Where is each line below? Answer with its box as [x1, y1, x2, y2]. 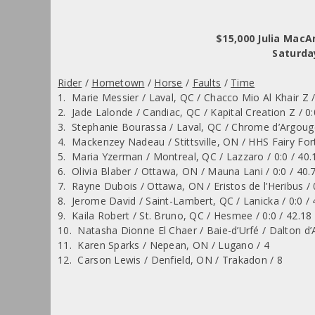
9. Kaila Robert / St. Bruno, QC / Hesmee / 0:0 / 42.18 [58, 208, 312, 222]
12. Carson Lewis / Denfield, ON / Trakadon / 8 [58, 252, 283, 266]
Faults [192, 75, 221, 89]
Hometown [91, 75, 145, 89]
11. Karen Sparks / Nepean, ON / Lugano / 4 [58, 238, 270, 252]
